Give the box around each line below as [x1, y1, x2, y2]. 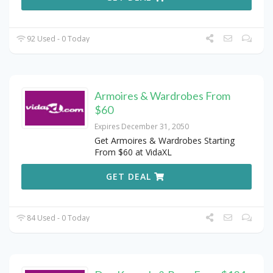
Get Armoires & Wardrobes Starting [94, 135, 235, 147]
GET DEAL [106, 171, 155, 183]
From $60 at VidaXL [94, 146, 172, 158]
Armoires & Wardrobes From [94, 89, 230, 103]
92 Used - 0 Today [25, 34, 90, 44]
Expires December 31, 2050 [94, 121, 189, 132]
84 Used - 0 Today [25, 213, 90, 224]
